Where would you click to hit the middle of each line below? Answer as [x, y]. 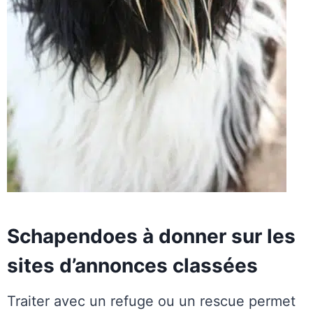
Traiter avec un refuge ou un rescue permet [151, 301]
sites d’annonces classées [132, 266]
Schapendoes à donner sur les [151, 236]
